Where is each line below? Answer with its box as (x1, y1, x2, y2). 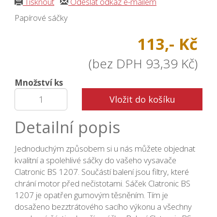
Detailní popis (15, 116, 120, 139)
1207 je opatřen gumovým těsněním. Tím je (15, 189, 168, 201)
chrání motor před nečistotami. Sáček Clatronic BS (15, 178, 190, 189)
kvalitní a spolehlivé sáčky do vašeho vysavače (15, 155, 176, 166)
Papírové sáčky (15, 12, 68, 24)
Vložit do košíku (109, 93, 175, 106)
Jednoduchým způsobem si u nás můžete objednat (15, 143, 195, 155)
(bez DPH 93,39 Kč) (89, 55, 198, 73)
